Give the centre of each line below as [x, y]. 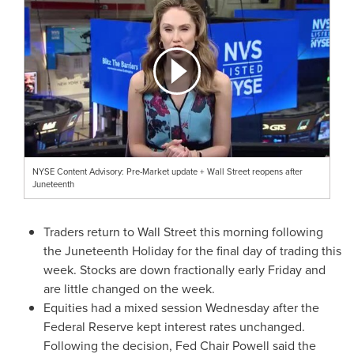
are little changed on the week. [129, 288]
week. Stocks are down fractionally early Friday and [185, 269]
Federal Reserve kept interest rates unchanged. [174, 326]
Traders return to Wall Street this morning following [183, 232]
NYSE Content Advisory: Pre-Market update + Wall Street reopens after [168, 171]
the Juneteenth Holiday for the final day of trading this [192, 250]
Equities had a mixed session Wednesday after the [181, 307]
